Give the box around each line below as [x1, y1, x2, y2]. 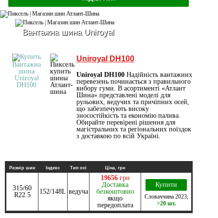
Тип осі [70, 165, 87, 170]
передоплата [97, 201, 133, 209]
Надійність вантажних [125, 71, 192, 78]
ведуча [69, 187, 88, 195]
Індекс [46, 165, 60, 170]
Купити [155, 181, 177, 188]
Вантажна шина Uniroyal [22, 27, 114, 37]
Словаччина [144, 193, 174, 200]
